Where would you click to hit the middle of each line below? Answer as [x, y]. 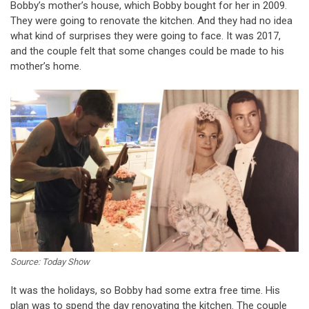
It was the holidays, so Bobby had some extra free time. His [145, 290]
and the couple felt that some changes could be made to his [147, 51]
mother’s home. [46, 67]
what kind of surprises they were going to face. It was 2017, [146, 36]
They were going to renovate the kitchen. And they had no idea [151, 21]
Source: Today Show [50, 261]
